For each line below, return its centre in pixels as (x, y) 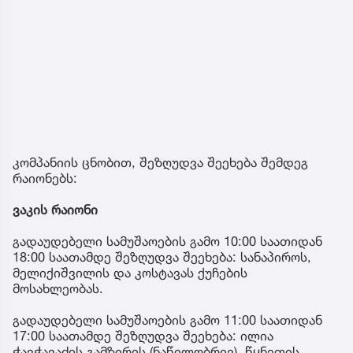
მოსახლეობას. (58, 289)
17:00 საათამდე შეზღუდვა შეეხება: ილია (143, 336)
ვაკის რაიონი (55, 210)
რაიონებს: (45, 178)
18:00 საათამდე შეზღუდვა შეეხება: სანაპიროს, (162, 257)
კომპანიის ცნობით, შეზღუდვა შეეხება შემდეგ (160, 163)
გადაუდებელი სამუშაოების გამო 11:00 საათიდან (167, 320)
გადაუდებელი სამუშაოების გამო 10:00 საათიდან (167, 242)
